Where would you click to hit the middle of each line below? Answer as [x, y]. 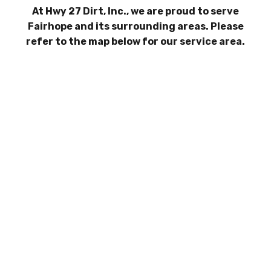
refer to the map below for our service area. [135, 41]
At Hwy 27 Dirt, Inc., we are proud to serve [135, 11]
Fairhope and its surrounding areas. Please [135, 26]
